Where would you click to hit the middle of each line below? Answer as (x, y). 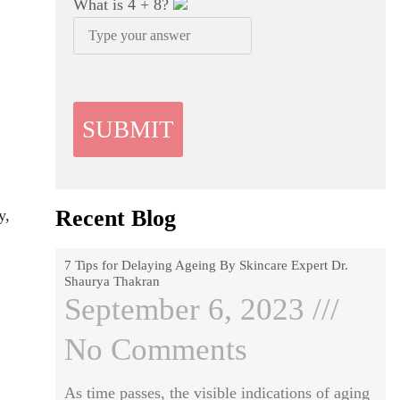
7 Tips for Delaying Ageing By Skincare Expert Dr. (206, 265)
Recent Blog (115, 218)
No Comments (155, 350)
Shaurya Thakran (112, 281)
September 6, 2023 (188, 309)
